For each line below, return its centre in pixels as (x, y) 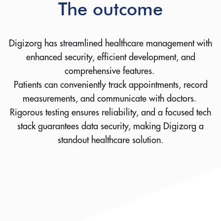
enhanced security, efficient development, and (110, 57)
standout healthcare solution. (110, 140)
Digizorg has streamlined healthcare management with (110, 43)
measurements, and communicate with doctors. (110, 99)
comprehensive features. (110, 71)
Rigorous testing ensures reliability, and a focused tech (110, 112)
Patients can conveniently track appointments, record (110, 85)
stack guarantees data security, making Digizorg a (110, 126)
